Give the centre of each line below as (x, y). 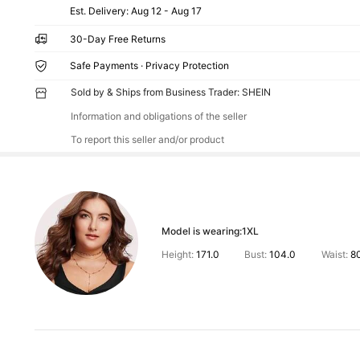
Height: (178, 255)
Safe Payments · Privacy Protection (150, 65)
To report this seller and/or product (147, 140)
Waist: (334, 255)
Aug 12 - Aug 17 (167, 10)
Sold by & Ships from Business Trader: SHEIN (170, 92)
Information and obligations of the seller (158, 117)
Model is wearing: (201, 231)
